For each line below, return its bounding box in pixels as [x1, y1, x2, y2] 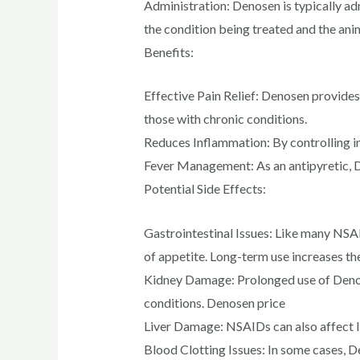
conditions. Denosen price [143, 294, 285, 310]
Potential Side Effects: [143, 181, 266, 197]
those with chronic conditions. [143, 111, 307, 127]
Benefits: [143, 43, 194, 59]
